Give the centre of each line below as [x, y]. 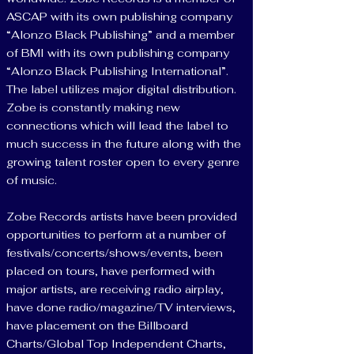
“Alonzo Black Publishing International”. [117, 71]
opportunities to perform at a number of [116, 235]
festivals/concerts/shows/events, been [115, 253]
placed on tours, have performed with [111, 271]
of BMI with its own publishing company [118, 53]
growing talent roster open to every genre [123, 162]
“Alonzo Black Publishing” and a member [121, 35]
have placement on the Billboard [97, 326]
